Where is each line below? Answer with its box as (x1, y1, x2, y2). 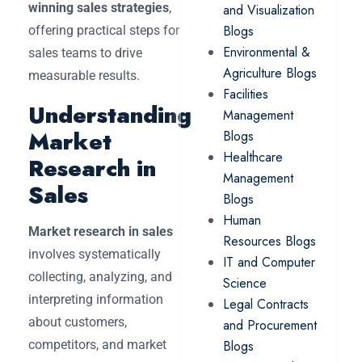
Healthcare (223, 148, 283, 166)
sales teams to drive (28, 44, 142, 61)
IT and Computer (223, 253, 315, 271)
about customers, (28, 314, 127, 330)
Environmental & (223, 43, 310, 61)
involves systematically (28, 246, 161, 262)
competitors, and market (28, 336, 166, 352)
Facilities (223, 85, 268, 103)
